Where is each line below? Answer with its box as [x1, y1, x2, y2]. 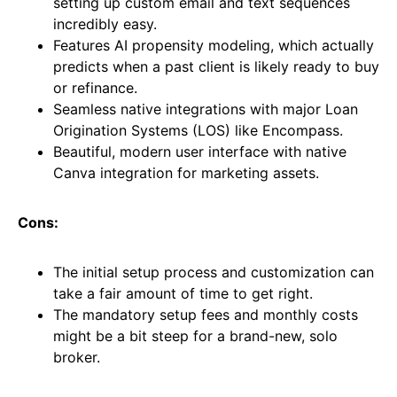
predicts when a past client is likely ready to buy [53, 57, 379, 75]
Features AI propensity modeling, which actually [53, 35, 374, 54]
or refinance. [53, 78, 137, 97]
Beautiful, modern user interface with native [53, 142, 346, 160]
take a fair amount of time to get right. [53, 284, 313, 302]
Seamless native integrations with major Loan [53, 99, 358, 118]
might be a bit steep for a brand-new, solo [53, 326, 338, 345]
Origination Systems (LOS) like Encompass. [53, 121, 343, 139]
